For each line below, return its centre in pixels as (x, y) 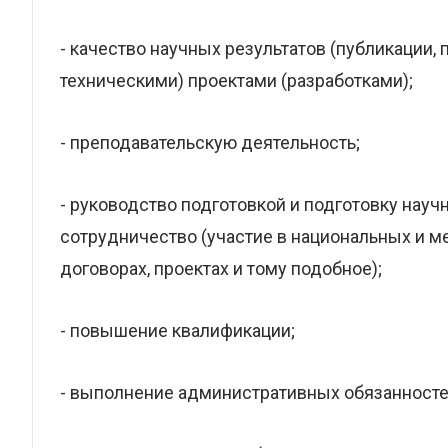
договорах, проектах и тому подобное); (221, 268)
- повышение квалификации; (177, 330)
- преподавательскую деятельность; (210, 142)
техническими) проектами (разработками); (236, 80)
